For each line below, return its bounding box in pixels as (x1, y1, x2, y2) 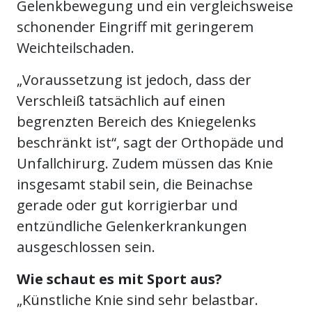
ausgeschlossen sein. (17, 237, 155, 257)
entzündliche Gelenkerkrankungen (17, 217, 247, 236)
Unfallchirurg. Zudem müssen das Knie (17, 154, 273, 173)
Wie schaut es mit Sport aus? (17, 270, 222, 289)
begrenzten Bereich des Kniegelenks (17, 112, 256, 132)
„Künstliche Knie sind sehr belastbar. (17, 290, 258, 310)
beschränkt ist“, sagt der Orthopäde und (17, 133, 283, 153)
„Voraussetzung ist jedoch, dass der (17, 70, 251, 90)
